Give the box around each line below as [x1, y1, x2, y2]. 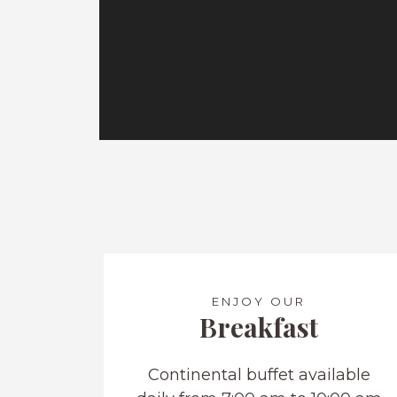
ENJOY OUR [212, 293, 306, 308]
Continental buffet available [147, 364, 370, 385]
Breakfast [199, 308, 318, 345]
